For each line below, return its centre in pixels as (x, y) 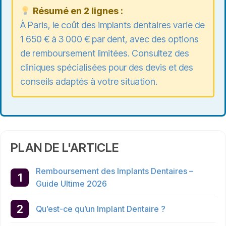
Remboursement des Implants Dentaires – (115, 171)
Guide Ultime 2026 (71, 184)
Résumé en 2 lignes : (77, 11)
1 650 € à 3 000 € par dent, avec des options (109, 39)
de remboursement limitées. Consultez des (105, 53)
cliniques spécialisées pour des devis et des (107, 68)
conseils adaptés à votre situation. (89, 82)
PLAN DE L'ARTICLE (65, 148)
